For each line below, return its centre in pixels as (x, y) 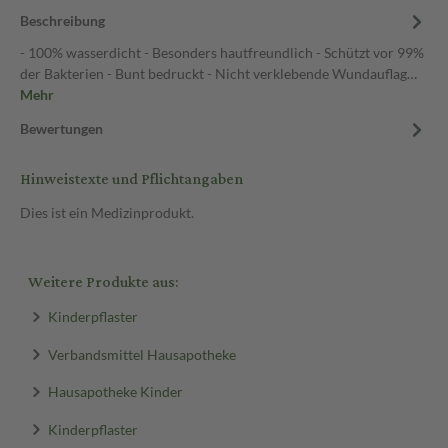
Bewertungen (61, 128)
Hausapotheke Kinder (115, 391)
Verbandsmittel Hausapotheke (141, 353)
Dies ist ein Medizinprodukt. (107, 212)
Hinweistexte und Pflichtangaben (131, 179)
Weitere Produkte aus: (103, 282)
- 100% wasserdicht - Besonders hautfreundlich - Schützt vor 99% (222, 52)
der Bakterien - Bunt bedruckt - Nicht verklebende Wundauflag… (218, 73)
